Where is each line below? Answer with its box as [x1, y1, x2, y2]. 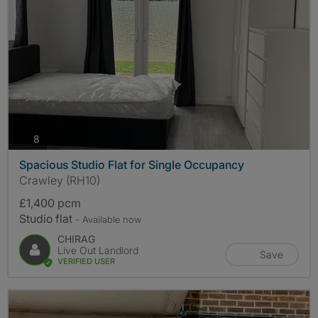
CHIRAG [57, 232, 95, 245]
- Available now [75, 213, 141, 225]
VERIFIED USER [57, 256, 115, 266]
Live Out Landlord [57, 243, 138, 256]
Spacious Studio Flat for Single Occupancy [19, 157, 244, 172]
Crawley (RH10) [19, 172, 100, 187]
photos [39, 132, 70, 145]
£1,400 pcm [19, 195, 81, 210]
